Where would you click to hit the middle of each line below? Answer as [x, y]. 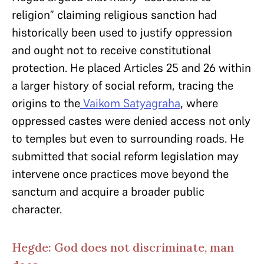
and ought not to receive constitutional [111, 50]
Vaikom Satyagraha [132, 103]
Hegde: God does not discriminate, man [123, 247]
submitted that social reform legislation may [125, 156]
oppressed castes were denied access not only [131, 121]
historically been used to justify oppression [122, 32]
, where [199, 103]
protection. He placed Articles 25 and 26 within [131, 68]
